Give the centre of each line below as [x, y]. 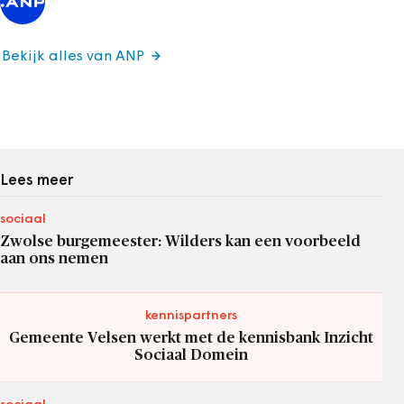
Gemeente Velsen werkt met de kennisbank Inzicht [191, 337]
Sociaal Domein [191, 354]
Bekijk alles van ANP [73, 56]
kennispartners [191, 316]
